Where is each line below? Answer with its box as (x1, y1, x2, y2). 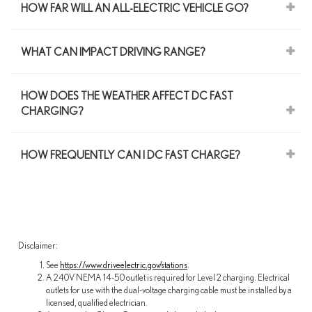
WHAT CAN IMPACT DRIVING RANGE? (21, 45, 205, 58)
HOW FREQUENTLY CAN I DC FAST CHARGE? (21, 148, 240, 162)
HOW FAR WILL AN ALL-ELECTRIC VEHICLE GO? (21, 1, 249, 15)
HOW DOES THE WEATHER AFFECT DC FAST (21, 89, 233, 102)
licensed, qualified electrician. (46, 297, 148, 309)
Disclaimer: (18, 240, 58, 251)
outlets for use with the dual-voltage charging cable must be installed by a (46, 285, 292, 296)
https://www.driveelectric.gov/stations (60, 260, 187, 271)
